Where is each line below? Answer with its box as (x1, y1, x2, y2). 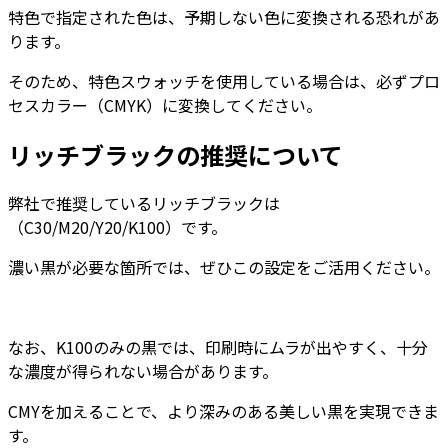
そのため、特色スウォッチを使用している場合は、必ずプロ (8, 68, 440, 93)
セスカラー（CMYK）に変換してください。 (8, 92, 322, 117)
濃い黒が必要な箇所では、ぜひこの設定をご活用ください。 (8, 255, 440, 280)
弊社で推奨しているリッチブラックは (8, 191, 280, 216)
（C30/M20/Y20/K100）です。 (8, 215, 227, 240)
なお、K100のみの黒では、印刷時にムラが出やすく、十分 (8, 335, 428, 360)
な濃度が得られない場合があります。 (8, 359, 278, 384)
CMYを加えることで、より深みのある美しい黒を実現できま (8, 399, 439, 424)
